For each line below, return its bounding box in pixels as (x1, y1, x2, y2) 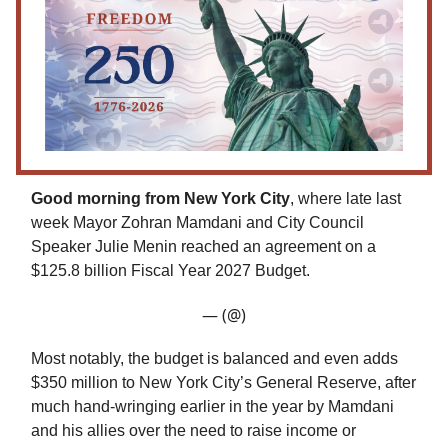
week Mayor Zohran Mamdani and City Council (31, 214, 364, 232)
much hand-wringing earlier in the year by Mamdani (31, 398, 394, 416)
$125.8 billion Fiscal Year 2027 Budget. (31, 262, 310, 280)
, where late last (290, 190, 401, 208)
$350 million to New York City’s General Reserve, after (31, 374, 416, 392)
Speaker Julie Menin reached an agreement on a (31, 238, 376, 256)
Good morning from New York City (31, 190, 290, 208)
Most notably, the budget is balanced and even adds (31, 350, 398, 368)
